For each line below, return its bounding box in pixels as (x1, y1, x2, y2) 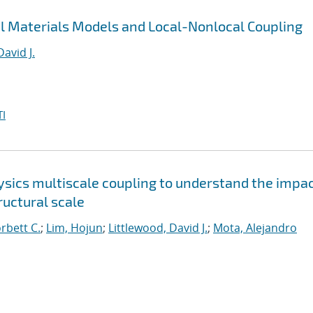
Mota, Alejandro (213, 220, 297, 235)
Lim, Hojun (46, 220, 103, 235)
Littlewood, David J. (108, 220, 208, 235)
